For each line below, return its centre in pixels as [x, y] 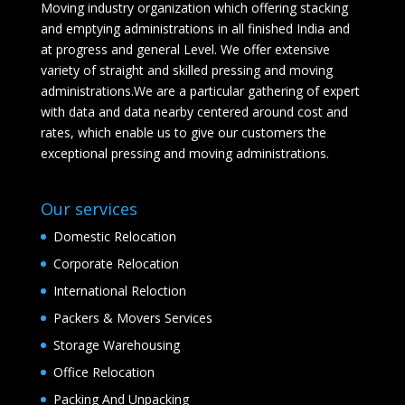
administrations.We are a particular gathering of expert [200, 90]
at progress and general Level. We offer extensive [185, 49]
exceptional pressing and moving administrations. [184, 153]
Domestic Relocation [114, 236]
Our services [89, 208]
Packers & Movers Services [132, 317]
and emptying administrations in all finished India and [195, 28]
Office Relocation [104, 372]
